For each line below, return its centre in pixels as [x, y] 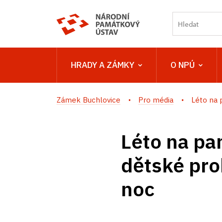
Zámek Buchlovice [88, 100]
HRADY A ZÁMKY [103, 65]
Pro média [156, 100]
